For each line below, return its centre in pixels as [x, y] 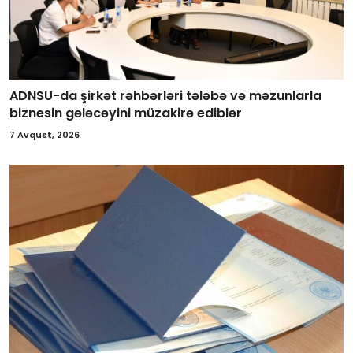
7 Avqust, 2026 [45, 134]
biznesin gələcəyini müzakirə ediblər [126, 113]
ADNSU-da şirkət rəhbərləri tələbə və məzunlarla [165, 95]
